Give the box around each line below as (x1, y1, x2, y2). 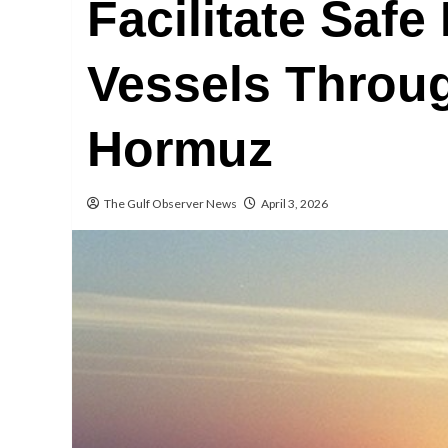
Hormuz (87, 121, 273, 177)
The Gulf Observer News (104, 196, 237, 211)
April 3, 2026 (261, 196, 328, 211)
